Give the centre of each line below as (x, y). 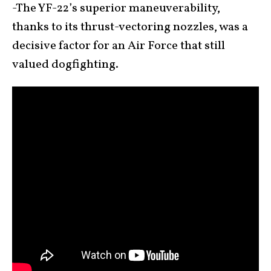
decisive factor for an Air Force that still (119, 46)
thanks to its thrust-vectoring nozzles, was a (130, 28)
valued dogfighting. (65, 65)
